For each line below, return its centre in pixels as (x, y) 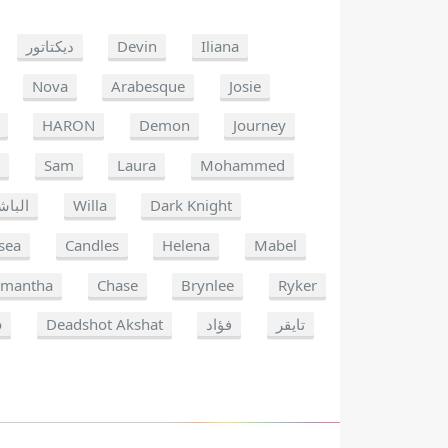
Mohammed (242, 165)
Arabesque (148, 85)
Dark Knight (191, 204)
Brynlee (208, 284)
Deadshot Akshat (104, 324)
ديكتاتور (49, 45)
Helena (186, 244)
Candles (91, 244)
